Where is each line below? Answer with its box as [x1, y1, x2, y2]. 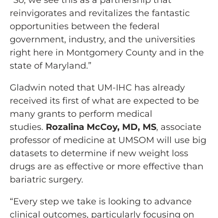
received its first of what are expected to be [10, 95, 199, 107]
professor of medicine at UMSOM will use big [10, 135, 206, 146]
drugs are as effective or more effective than [10, 161, 203, 172]
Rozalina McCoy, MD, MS [46, 122, 156, 133]
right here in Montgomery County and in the [10, 47, 204, 58]
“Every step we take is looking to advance [10, 196, 192, 207]
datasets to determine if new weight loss [10, 148, 188, 159]
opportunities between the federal [10, 21, 160, 32]
